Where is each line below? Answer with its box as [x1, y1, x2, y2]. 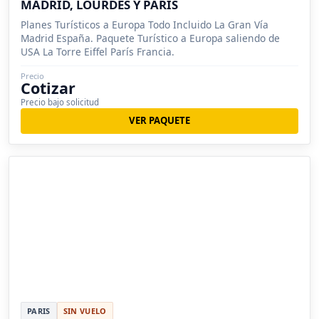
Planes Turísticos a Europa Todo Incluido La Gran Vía [21, 17, 268, 31]
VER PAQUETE [129, 114, 190, 127]
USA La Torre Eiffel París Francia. [21, 44, 174, 58]
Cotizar [21, 77, 75, 98]
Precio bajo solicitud [21, 96, 99, 108]
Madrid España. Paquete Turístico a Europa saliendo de [21, 31, 280, 45]
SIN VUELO [63, 305, 107, 317]
